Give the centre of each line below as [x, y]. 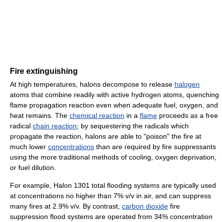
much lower [29, 146]
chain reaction [55, 126]
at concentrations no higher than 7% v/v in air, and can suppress [111, 195]
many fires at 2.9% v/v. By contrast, [66, 206]
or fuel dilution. [33, 167]
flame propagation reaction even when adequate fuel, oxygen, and [114, 105]
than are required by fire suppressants [155, 146]
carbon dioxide [145, 206]
